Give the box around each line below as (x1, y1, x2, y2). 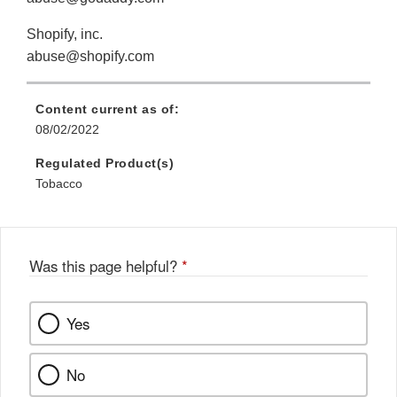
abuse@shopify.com (27, 49, 154, 65)
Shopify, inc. (27, 27, 103, 43)
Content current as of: (35, 102, 179, 117)
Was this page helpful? (29, 255, 182, 277)
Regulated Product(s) (35, 156, 174, 171)
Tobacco (35, 176, 82, 191)
